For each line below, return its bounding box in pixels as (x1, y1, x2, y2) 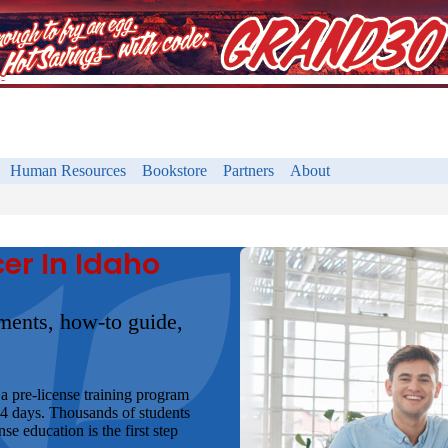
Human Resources (10, 161, 126, 179)
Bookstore (142, 161, 207, 179)
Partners (223, 161, 274, 179)
